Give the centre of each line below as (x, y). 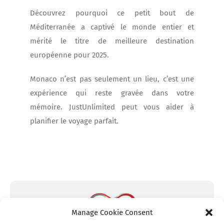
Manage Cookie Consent (112, 212)
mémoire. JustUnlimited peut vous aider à (112, 107)
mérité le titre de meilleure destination (112, 41)
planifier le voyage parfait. (74, 121)
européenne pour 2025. (69, 55)
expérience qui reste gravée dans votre (112, 93)
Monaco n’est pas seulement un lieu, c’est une (112, 79)
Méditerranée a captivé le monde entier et (112, 27)
